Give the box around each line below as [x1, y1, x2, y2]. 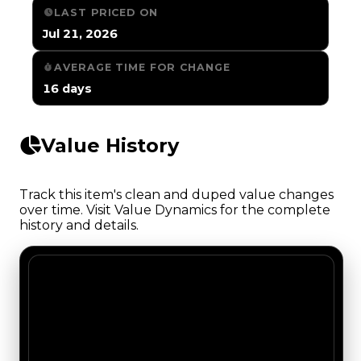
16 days [43, 81, 92, 96]
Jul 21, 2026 [43, 26, 118, 41]
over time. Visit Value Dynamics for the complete [19, 202, 330, 218]
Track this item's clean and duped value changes [19, 187, 334, 203]
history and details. [19, 218, 139, 234]
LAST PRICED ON [54, 6, 159, 19]
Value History [41, 134, 179, 158]
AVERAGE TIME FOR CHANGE [54, 60, 230, 73]
